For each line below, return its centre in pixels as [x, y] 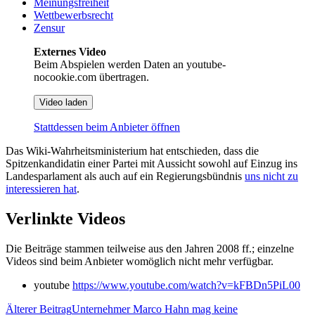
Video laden [63, 102]
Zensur [49, 27]
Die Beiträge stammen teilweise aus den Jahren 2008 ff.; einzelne [150, 248]
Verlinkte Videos [65, 218]
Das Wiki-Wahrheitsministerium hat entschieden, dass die [132, 150]
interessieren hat [41, 188]
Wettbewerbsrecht [73, 15]
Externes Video [70, 51]
